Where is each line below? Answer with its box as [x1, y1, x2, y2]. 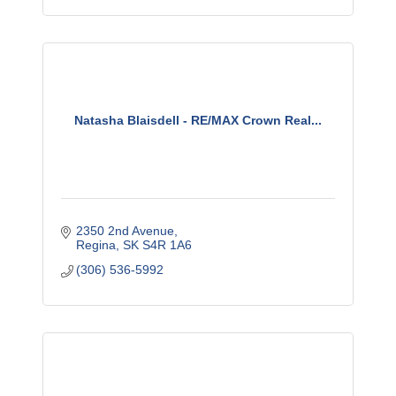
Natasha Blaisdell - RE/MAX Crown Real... [74, 113, 322, 127]
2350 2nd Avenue [76, 224, 175, 238]
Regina [76, 238, 117, 252]
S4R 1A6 [142, 238, 193, 252]
